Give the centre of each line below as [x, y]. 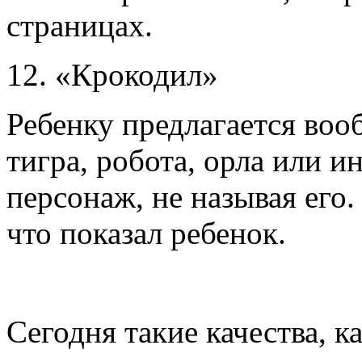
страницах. [80, 26]
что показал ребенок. [146, 234]
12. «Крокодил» [120, 75]
